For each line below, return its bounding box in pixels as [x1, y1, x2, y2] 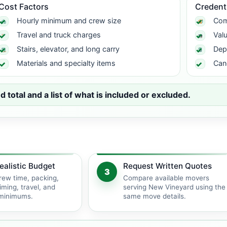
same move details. [123, 192, 186, 200]
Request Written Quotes [123, 161, 212, 171]
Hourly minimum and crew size [16, 16, 121, 25]
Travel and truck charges [16, 30, 101, 39]
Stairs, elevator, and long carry [16, 45, 120, 53]
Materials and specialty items [16, 59, 116, 67]
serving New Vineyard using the [123, 183, 225, 191]
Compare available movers [123, 174, 209, 182]
